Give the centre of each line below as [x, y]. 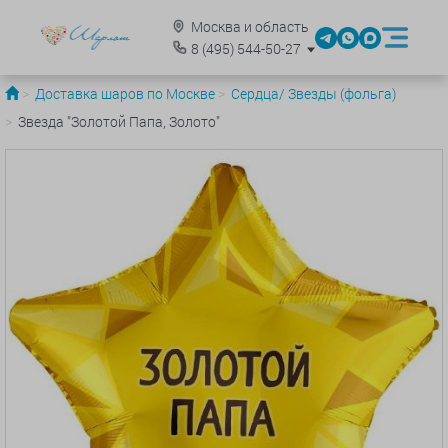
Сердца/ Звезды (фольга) [313, 93]
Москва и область [248, 26]
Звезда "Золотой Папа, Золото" [119, 121]
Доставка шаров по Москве [125, 93]
